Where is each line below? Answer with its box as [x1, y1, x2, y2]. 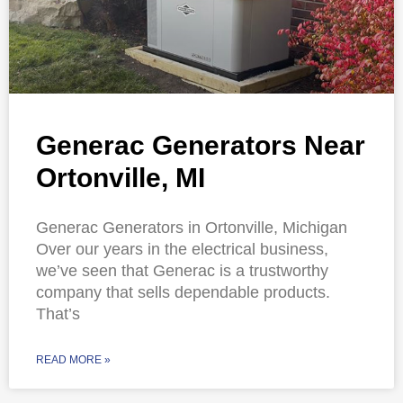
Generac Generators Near [36, 130, 365, 161]
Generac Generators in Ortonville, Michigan [36, 219, 347, 237]
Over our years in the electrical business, [36, 240, 328, 259]
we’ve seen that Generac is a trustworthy [36, 262, 328, 281]
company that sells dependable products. [36, 283, 330, 302]
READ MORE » [36, 354, 111, 367]
